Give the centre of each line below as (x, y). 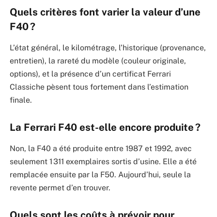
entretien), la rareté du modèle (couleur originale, (98, 61)
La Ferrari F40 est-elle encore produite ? (105, 127)
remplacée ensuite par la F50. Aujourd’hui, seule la (100, 175)
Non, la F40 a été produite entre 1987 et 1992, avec (101, 149)
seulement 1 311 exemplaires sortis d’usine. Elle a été (103, 162)
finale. (21, 100)
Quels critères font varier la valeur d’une (105, 12)
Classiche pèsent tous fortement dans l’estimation (99, 87)
